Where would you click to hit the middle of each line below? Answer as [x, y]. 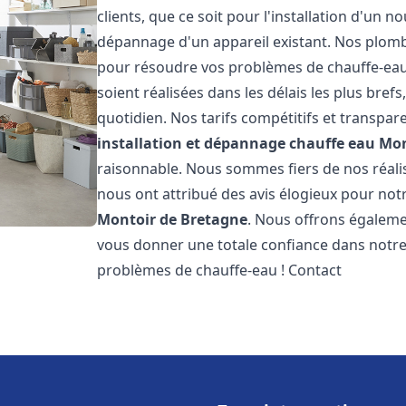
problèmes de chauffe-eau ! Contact [220, 270]
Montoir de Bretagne [173, 219]
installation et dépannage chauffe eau [237, 143]
